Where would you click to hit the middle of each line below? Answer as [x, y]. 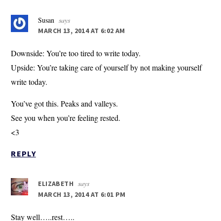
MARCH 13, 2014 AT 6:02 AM [82, 31]
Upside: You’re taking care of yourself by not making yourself [107, 68]
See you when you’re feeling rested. [66, 118]
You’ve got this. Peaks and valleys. [65, 104]
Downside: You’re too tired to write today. [76, 53]
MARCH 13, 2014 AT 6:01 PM [82, 195]
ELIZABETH [56, 184]
